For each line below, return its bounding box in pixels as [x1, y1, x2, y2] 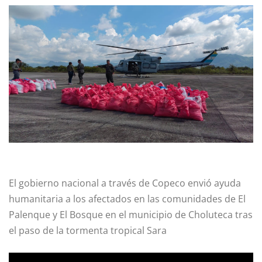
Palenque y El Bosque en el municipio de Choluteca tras [9, 208, 253, 221]
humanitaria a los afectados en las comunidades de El [9, 192, 246, 205]
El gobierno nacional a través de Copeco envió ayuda [9, 176, 241, 189]
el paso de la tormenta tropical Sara [9, 223, 167, 237]
